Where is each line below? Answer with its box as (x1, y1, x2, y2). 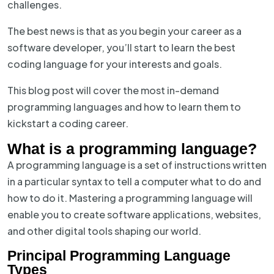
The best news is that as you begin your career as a (7, 24, 242, 37)
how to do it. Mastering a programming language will (7, 191, 253, 204)
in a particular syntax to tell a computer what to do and (7, 175, 261, 188)
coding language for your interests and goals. (7, 57, 222, 70)
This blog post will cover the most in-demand (7, 84, 219, 97)
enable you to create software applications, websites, (7, 208, 261, 221)
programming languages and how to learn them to (7, 100, 241, 113)
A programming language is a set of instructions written (7, 158, 267, 171)
